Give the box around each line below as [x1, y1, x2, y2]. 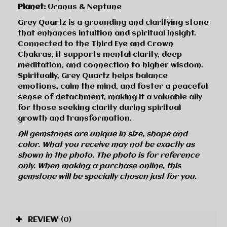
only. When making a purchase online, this [18, 162, 181, 170]
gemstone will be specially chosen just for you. [18, 172, 197, 181]
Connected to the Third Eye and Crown [18, 40, 173, 48]
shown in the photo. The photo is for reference [18, 151, 199, 160]
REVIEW [28, 215, 61, 224]
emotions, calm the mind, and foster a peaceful [18, 82, 208, 91]
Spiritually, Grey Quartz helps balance [18, 71, 168, 80]
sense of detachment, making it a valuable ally [18, 93, 202, 101]
